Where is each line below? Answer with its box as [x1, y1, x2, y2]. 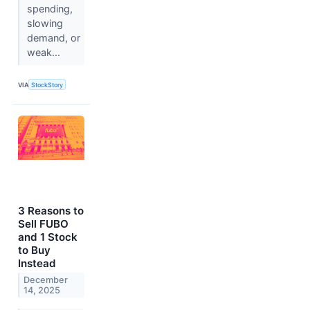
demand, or [26, 32, 80, 44]
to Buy [18, 244, 51, 257]
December [24, 275, 69, 286]
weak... [26, 46, 63, 59]
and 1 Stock [18, 230, 77, 244]
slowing [26, 17, 63, 30]
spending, [26, 3, 73, 15]
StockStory [31, 80, 64, 89]
